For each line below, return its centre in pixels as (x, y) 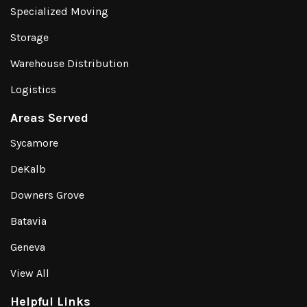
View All (30, 273)
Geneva (28, 247)
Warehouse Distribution (70, 63)
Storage (29, 37)
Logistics (33, 89)
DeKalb (28, 169)
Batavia (28, 221)
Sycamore (34, 143)
